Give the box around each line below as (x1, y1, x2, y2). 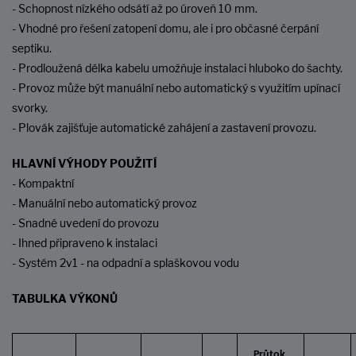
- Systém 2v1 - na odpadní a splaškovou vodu (12, 256, 239, 270)
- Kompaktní (12, 176, 74, 191)
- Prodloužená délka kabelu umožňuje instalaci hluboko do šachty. (12, 61, 342, 75)
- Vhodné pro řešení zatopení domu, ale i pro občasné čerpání (12, 21, 319, 36)
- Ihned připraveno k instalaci (12, 236, 157, 250)
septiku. (12, 41, 52, 56)
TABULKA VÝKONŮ (12, 292, 118, 306)
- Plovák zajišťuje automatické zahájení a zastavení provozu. (12, 121, 316, 135)
